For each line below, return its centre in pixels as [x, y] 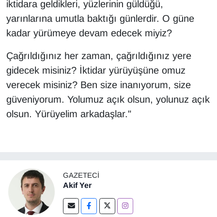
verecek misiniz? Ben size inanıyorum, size [98, 85]
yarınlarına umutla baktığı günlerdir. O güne [100, 19]
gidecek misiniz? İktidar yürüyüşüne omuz [96, 70]
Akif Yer [77, 185]
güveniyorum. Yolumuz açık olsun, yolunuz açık [108, 100]
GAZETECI [81, 175]
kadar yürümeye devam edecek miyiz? [89, 33]
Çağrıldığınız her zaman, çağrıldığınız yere [99, 56]
